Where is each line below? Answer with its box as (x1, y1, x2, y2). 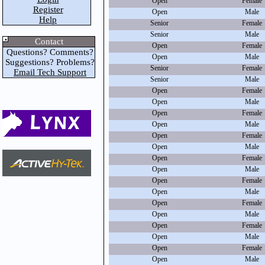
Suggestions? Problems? (3, 57, 95, 67)
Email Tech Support (14, 67, 86, 77)
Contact (34, 37, 63, 46)
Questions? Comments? (4, 47, 93, 57)
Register (33, 5, 63, 14)
